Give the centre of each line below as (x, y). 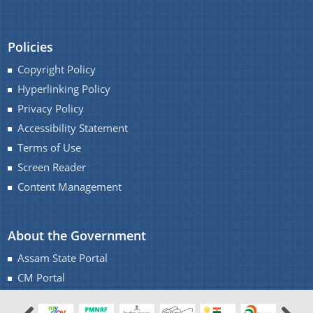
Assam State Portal (63, 258)
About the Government (77, 235)
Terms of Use (50, 148)
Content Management (70, 187)
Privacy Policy (51, 109)
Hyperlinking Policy (64, 89)
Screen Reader (52, 167)
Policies (31, 47)
